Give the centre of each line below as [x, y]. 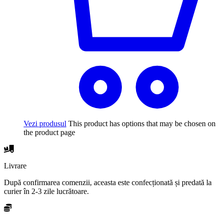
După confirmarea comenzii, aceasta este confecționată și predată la [108, 183]
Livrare [15, 166]
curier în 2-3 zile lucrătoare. [46, 192]
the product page [49, 133]
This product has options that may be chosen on [142, 124]
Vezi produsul [45, 124]
